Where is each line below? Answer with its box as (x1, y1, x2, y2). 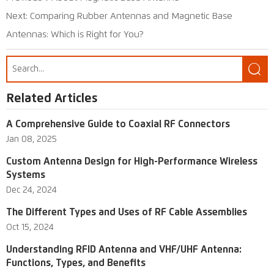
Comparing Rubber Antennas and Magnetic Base (30, 11, 232, 21)
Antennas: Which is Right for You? (6, 29, 144, 39)
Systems (6, 170, 45, 180)
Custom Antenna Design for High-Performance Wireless (6, 157, 257, 167)
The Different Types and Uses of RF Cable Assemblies (6, 207, 247, 218)
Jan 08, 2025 (6, 135, 57, 144)
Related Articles (6, 92, 98, 105)
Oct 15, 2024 (6, 223, 54, 232)
